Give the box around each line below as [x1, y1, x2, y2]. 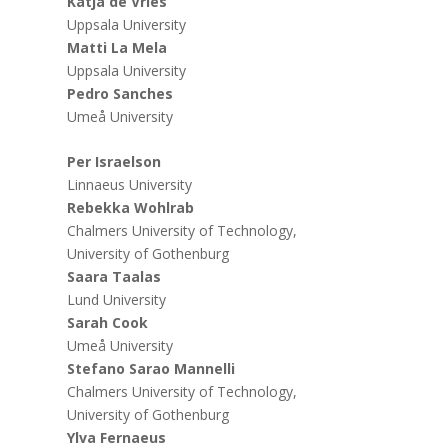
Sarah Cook [67, 313, 149, 333]
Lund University [67, 290, 167, 310]
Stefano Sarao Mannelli [67, 359, 236, 379]
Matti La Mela [67, 38, 168, 58]
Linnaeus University [67, 175, 193, 195]
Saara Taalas [67, 267, 162, 287]
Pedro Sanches [67, 84, 174, 104]
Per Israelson [67, 152, 162, 172]
